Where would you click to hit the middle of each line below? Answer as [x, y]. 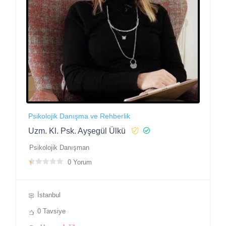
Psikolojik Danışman [59, 147]
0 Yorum [80, 162]
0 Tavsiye [51, 211]
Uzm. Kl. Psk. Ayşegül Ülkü [77, 131]
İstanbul [49, 195]
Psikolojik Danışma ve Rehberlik [79, 116]
